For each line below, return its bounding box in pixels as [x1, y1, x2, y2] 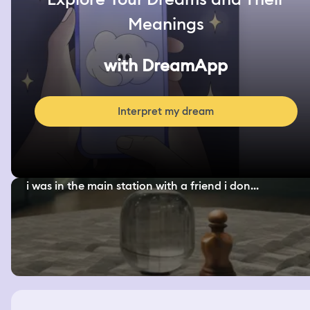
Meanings [127, 13, 204, 35]
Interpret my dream [118, 104, 215, 119]
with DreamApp [104, 55, 228, 77]
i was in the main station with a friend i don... [26, 179, 259, 194]
